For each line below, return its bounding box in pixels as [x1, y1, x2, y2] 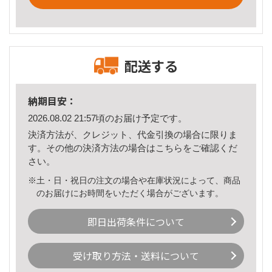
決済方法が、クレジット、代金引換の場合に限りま [28, 129, 237, 140]
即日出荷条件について [87, 214, 185, 229]
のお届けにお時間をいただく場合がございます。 [36, 188, 224, 198]
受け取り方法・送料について [73, 248, 199, 263]
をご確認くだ [183, 142, 237, 153]
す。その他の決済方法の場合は [28, 142, 155, 153]
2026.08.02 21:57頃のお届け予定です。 [28, 113, 187, 124]
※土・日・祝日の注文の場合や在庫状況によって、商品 [28, 175, 240, 185]
